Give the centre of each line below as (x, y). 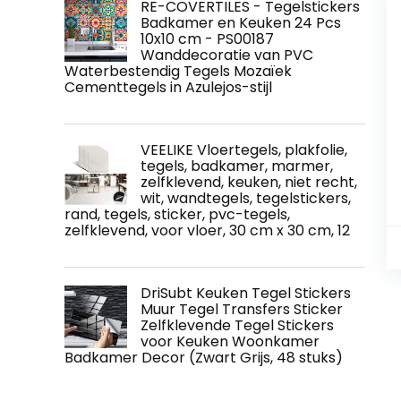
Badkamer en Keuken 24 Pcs (241, 23)
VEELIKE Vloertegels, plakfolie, (244, 150)
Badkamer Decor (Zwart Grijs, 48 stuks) (204, 358)
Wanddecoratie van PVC (227, 55)
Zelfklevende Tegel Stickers (237, 326)
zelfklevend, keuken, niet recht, (249, 183)
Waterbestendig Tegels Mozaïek (178, 72)
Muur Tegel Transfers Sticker (242, 310)
